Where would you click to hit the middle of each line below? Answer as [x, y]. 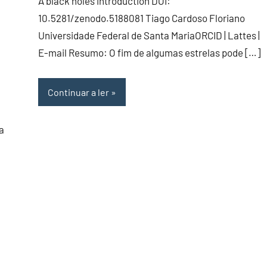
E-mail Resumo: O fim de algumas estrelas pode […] [149, 53]
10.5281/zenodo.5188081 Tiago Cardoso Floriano [142, 18]
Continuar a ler [78, 92]
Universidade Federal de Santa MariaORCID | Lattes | [149, 35]
